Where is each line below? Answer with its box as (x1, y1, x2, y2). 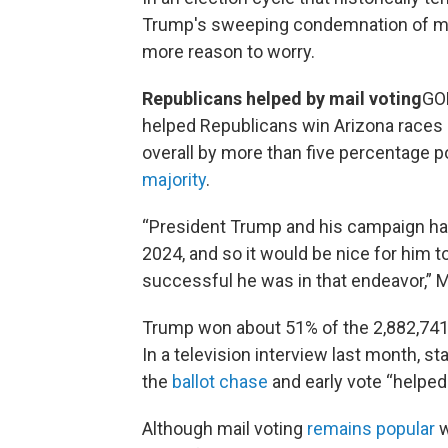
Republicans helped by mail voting (142, 88, 422, 110)
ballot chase (172, 371, 268, 393)
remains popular (307, 418, 435, 440)
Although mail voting (142, 418, 307, 440)
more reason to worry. (142, 41, 315, 63)
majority (142, 169, 206, 191)
